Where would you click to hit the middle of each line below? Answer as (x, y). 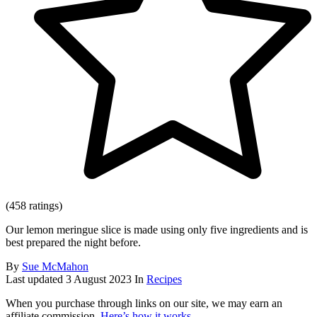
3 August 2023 (99, 279)
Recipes (164, 279)
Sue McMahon (55, 267)
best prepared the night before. (73, 243)
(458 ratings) (34, 206)
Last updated (36, 279)
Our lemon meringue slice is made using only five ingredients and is (157, 230)
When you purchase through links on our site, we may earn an (144, 304)
